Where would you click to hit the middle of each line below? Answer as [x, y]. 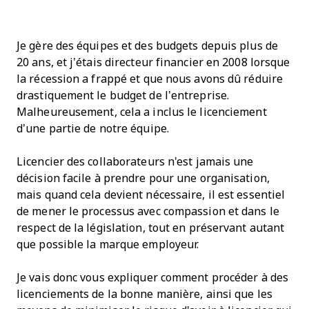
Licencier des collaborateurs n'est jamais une [135, 162]
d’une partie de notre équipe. [93, 129]
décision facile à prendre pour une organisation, [143, 178]
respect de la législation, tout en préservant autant [151, 228]
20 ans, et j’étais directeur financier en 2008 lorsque [153, 62]
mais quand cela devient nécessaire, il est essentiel [151, 195]
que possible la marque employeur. [108, 245]
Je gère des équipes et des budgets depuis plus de [147, 46]
